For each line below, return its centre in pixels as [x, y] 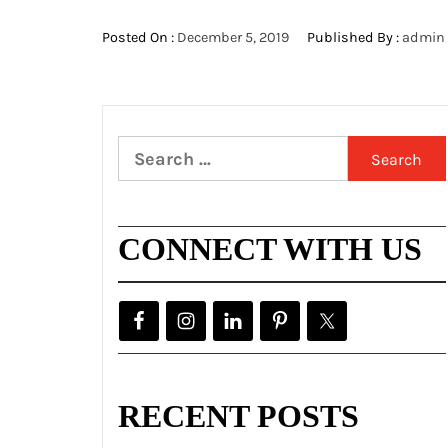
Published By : [353, 37]
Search [147, 150]
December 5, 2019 [233, 37]
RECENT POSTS [238, 416]
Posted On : [139, 37]
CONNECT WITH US [270, 249]
